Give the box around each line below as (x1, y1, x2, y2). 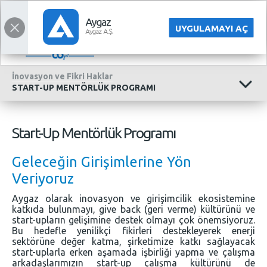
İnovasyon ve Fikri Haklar (12, 72, 113, 81)
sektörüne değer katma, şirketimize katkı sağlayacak (12, 236, 255, 247)
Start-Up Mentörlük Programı (12, 125, 175, 141)
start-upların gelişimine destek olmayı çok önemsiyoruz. (12, 215, 255, 225)
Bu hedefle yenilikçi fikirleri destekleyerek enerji (12, 225, 255, 236)
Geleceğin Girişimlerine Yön (12, 154, 191, 170)
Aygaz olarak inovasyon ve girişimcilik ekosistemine (12, 193, 255, 204)
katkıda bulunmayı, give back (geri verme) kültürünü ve (12, 204, 255, 215)
